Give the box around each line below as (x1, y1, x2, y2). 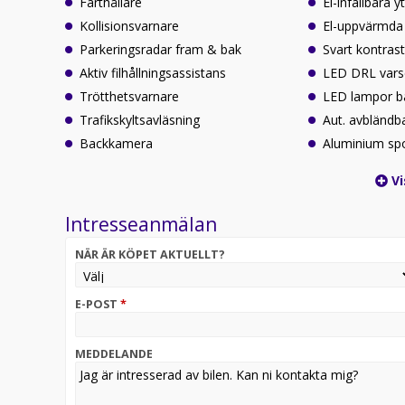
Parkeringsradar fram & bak (80, 40, 241, 58)
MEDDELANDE (75, 345, 153, 362)
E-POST (75, 296, 120, 312)
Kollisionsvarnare (80, 16, 179, 34)
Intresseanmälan (65, 211, 217, 237)
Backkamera (80, 134, 153, 152)
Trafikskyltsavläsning (80, 110, 200, 128)
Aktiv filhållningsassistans (80, 63, 226, 81)
